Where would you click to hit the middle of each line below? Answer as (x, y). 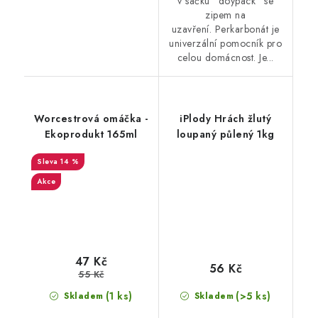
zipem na (226, 15)
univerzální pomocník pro (226, 44)
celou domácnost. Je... (225, 58)
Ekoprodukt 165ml (91, 135)
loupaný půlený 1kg (225, 135)
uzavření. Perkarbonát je (225, 29)
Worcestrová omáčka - (91, 119)
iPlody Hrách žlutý (226, 119)
